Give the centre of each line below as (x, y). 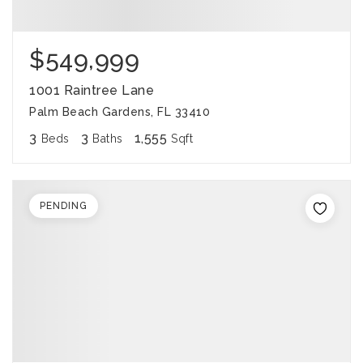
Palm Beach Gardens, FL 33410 (120, 112)
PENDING (64, 206)
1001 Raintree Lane (92, 90)
